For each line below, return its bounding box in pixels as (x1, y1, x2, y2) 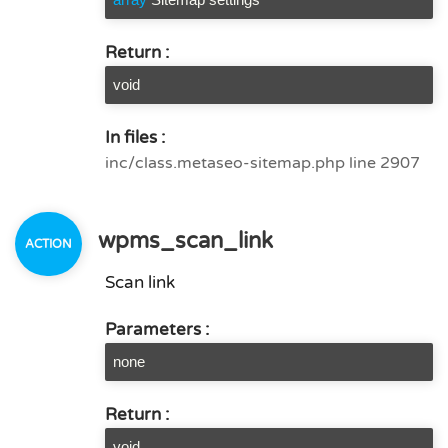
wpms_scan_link (92, 228, 273, 254)
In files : (105, 127, 165, 148)
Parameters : (105, 319, 209, 340)
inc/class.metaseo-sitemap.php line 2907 (105, 153, 420, 173)
